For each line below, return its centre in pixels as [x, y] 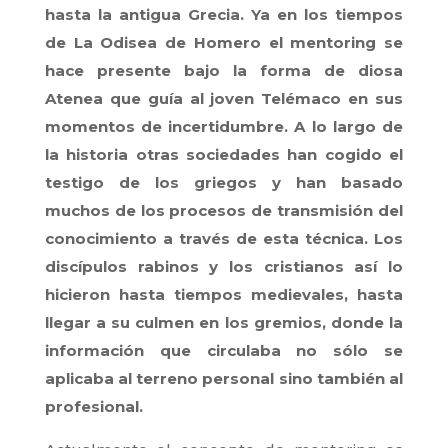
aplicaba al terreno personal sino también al [224, 378]
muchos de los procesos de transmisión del [224, 210]
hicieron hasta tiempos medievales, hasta [224, 294]
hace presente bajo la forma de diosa [224, 70]
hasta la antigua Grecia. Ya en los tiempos [224, 14]
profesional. [93, 406]
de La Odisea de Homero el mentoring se [224, 42]
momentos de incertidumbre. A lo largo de [224, 126]
